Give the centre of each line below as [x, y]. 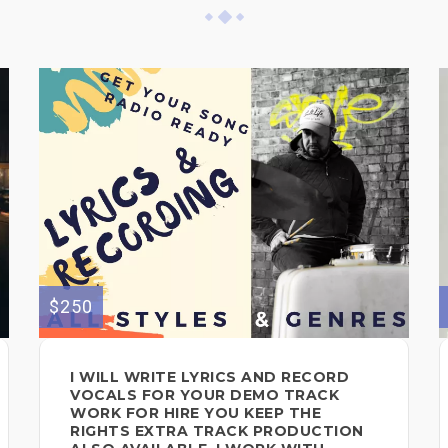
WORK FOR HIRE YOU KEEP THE [195, 412]
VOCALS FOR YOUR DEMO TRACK [204, 394]
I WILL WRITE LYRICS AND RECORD [209, 376]
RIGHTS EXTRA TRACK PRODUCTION [217, 430]
